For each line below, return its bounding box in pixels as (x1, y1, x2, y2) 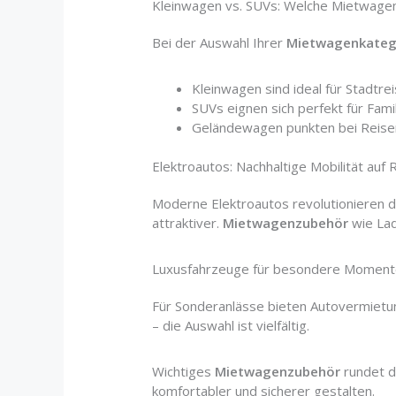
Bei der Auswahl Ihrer (152, 33, 287, 51)
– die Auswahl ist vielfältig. (152, 316, 310, 335)
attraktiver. (152, 214, 224, 232)
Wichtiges (152, 362, 216, 381)
